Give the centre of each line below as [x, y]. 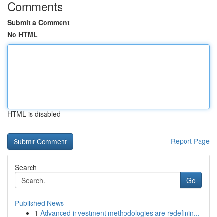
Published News [39, 203]
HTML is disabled [34, 114]
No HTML [23, 34]
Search [26, 167]
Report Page [190, 141]
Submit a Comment [39, 22]
